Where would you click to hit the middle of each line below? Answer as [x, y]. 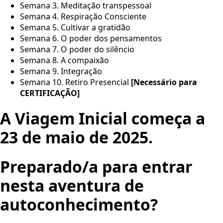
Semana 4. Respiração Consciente [83, 16]
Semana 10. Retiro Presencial [75, 82]
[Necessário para [164, 82]
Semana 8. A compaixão [64, 60]
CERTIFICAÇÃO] [50, 93]
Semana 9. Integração [61, 71]
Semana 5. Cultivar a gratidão [75, 27]
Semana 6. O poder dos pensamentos [91, 38]
